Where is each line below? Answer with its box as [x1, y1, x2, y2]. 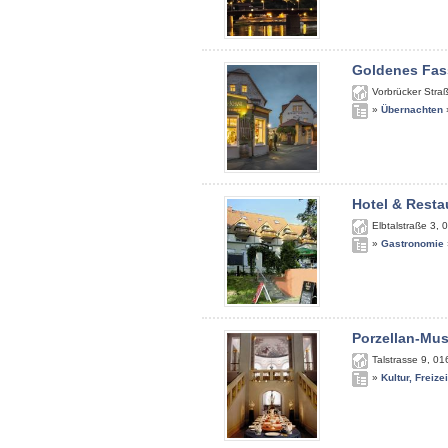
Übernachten [381, 104, 443, 115]
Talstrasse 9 [372, 354, 427, 365]
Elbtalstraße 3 [372, 220, 436, 231]
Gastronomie [381, 238, 444, 249]
